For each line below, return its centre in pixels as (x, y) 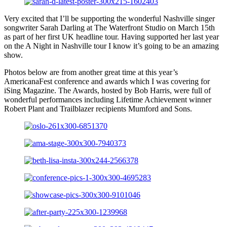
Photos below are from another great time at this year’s (91, 72)
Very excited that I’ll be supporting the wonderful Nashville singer (109, 19)
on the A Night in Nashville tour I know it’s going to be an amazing (111, 46)
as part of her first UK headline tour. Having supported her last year (111, 37)
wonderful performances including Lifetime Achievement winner (108, 100)
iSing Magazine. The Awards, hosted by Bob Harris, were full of (107, 91)
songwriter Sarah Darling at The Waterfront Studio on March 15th (109, 28)
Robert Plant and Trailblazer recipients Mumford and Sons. (98, 109)
